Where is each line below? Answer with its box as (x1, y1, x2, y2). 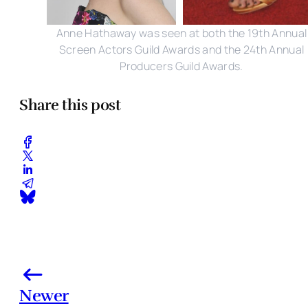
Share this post (19, 96, 121, 115)
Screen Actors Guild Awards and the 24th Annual (58, 42, 305, 58)
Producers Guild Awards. (120, 58, 243, 74)
